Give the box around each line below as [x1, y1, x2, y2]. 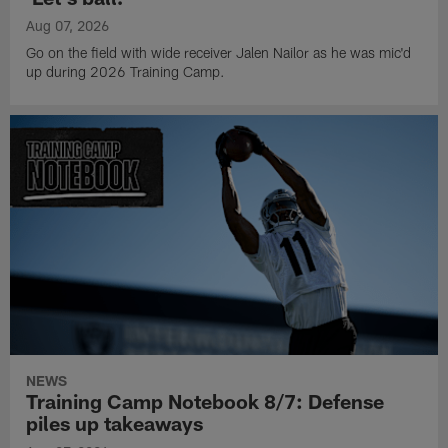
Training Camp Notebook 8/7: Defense [26, 389, 385, 414]
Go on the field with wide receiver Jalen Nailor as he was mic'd [26, 43, 412, 61]
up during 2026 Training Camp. [26, 62, 226, 80]
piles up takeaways [26, 411, 204, 436]
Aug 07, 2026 [26, 16, 110, 34]
